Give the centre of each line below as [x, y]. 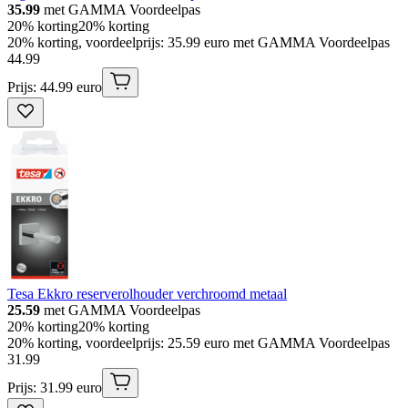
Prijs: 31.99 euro [55, 387]
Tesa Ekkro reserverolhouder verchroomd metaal [147, 293]
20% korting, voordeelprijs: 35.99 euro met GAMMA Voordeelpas [199, 42]
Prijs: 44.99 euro [55, 87]
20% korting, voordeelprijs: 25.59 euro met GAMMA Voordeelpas [199, 342]
